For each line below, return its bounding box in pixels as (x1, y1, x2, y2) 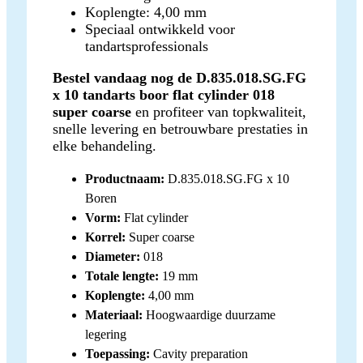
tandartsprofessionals (85, 37, 208, 54)
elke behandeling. (53, 137, 156, 154)
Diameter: (85, 249, 140, 263)
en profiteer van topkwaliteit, (131, 103, 306, 120)
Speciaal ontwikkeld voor (85, 20, 235, 37)
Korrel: (85, 229, 126, 244)
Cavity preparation (150, 346, 248, 361)
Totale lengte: (85, 268, 159, 283)
